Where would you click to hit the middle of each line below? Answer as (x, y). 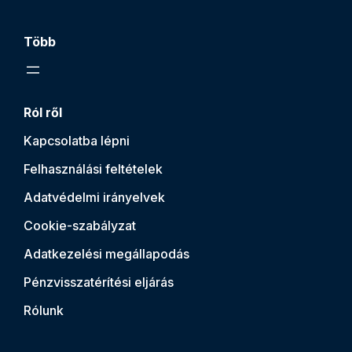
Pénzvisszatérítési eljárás (99, 282)
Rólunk (44, 310)
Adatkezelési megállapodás (106, 253)
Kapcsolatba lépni (77, 140)
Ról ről (43, 112)
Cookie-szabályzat (80, 225)
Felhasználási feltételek (93, 169)
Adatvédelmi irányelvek (94, 197)
